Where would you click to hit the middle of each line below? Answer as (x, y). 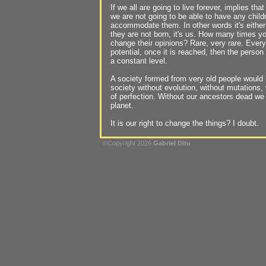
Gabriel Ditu (172, 143)
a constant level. (139, 61)
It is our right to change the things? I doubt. (185, 123)
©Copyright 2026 (128, 143)
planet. (122, 105)
